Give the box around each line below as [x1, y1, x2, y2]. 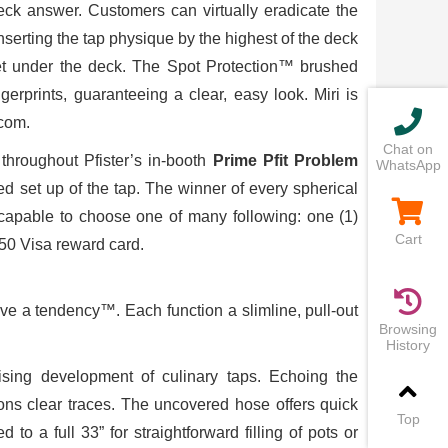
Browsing [379, 321, 437, 337]
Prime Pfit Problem [212, 152, 359, 170]
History [386, 337, 430, 353]
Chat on [383, 141, 433, 157]
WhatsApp [375, 157, 441, 173]
